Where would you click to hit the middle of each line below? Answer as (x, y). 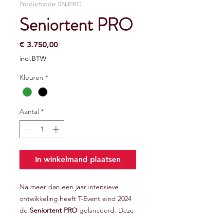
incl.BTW (33, 58)
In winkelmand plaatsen (78, 160)
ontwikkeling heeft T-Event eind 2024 (75, 199)
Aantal (29, 112)
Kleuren (31, 77)
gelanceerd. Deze (106, 210)
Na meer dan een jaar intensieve (69, 187)
